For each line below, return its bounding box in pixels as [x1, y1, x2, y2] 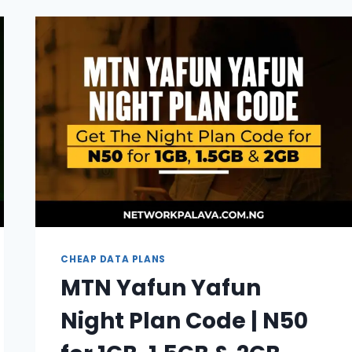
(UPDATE [129, 54, 182, 70]
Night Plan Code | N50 [60, 306, 309, 337]
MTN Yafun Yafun [60, 273, 262, 304]
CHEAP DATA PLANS [60, 253, 166, 266]
